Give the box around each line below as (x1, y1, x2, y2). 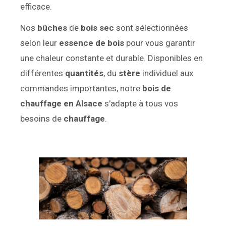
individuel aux (140, 68, 193, 79)
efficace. (20, 2, 52, 12)
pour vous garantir (124, 38, 195, 48)
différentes (20, 68, 65, 79)
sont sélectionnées (114, 23, 188, 33)
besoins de (20, 114, 64, 124)
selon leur (20, 38, 59, 48)
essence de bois (59, 38, 124, 48)
